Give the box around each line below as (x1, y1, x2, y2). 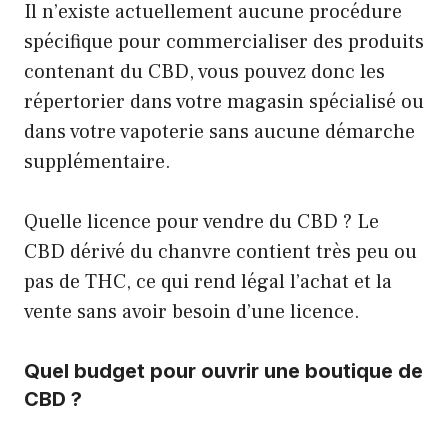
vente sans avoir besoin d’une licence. (24, 299, 360, 326)
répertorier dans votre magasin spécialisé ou (24, 89, 424, 116)
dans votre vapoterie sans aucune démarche (24, 119, 415, 146)
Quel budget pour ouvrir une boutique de (24, 359, 423, 384)
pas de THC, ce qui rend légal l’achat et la (24, 269, 392, 296)
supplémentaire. (24, 149, 171, 176)
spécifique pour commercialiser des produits (24, 29, 424, 56)
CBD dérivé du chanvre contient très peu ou (24, 239, 417, 266)
